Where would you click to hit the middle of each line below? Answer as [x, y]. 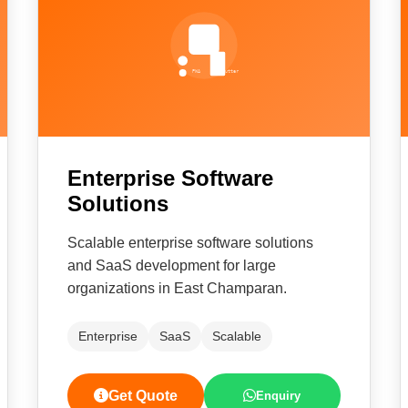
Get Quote [143, 396]
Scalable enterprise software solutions [191, 243]
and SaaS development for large [172, 265]
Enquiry [279, 396]
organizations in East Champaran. [178, 288]
